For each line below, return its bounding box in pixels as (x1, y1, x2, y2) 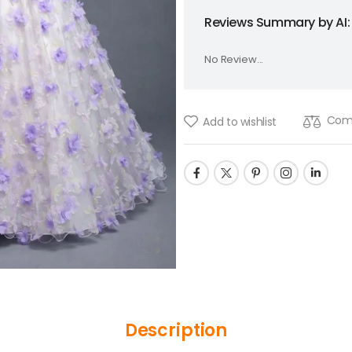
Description (124, 318, 228, 343)
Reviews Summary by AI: (203, 13, 350, 31)
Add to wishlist (203, 113, 277, 130)
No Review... (203, 52, 264, 67)
